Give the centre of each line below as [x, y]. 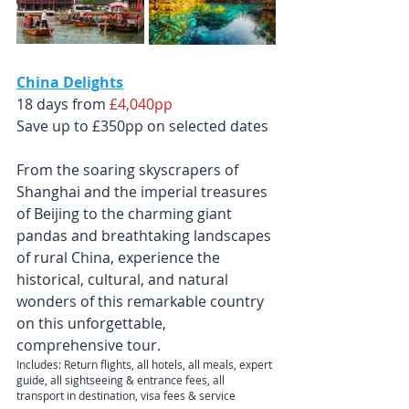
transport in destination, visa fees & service [126, 396]
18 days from [63, 105]
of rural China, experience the [120, 258]
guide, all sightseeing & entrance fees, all [122, 380]
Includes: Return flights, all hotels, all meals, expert [146, 365]
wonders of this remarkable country [142, 302]
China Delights [70, 83]
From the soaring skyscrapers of [129, 170]
